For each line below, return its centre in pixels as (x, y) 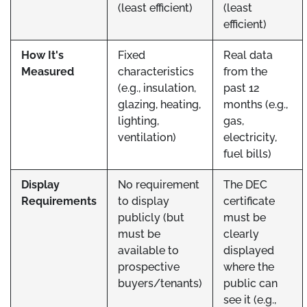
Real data (248, 55)
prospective (149, 267)
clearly (241, 234)
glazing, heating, (159, 105)
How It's (42, 55)
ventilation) (147, 137)
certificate (249, 201)
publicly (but (151, 218)
